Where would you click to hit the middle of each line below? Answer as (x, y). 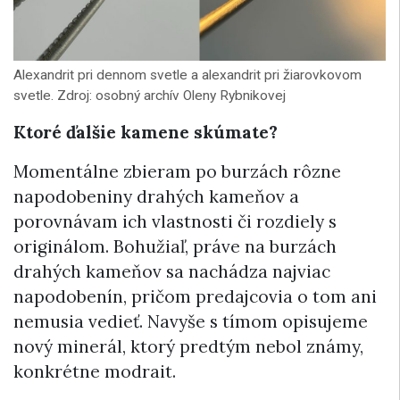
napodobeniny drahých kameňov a (156, 196)
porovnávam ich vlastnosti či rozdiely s (175, 221)
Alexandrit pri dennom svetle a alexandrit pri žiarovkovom (187, 75)
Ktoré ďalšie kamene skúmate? (146, 132)
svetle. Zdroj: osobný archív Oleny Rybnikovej (150, 95)
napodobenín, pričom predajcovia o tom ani (195, 296)
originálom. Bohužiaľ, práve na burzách (175, 246)
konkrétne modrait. (95, 371)
